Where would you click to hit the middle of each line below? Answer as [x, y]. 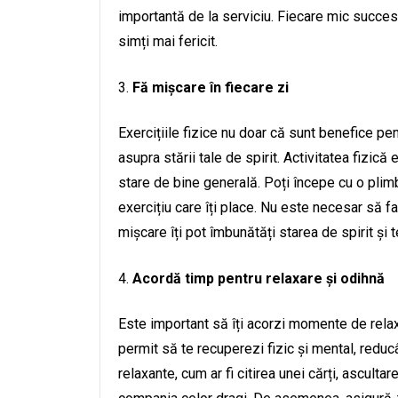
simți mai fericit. [168, 41]
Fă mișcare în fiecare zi [211, 88]
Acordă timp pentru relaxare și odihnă [259, 279]
